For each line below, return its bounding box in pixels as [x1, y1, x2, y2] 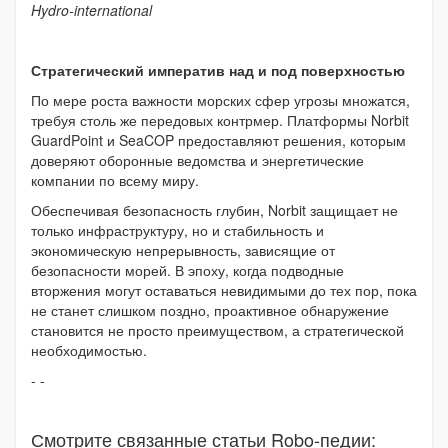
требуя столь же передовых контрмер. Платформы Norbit [31, 110, 409, 131]
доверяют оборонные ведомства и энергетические [31, 150, 364, 171]
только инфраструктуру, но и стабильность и [31, 220, 324, 241]
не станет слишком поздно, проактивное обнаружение [31, 300, 389, 321]
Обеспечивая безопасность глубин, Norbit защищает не [31, 200, 398, 221]
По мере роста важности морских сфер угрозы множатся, [31, 90, 410, 111]
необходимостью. [31, 340, 147, 361]
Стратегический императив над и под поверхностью [31, 60, 405, 81]
